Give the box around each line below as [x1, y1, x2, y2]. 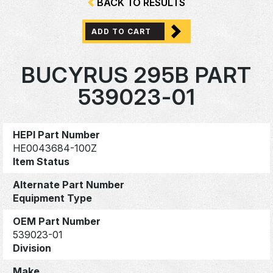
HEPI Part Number [13, 128, 100, 141]
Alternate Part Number [13, 178, 124, 191]
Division [13, 241, 51, 254]
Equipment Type [13, 191, 92, 204]
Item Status [13, 155, 69, 168]
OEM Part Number [13, 214, 101, 227]
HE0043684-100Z [13, 141, 97, 154]
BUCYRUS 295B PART [21, 62, 252, 89]
